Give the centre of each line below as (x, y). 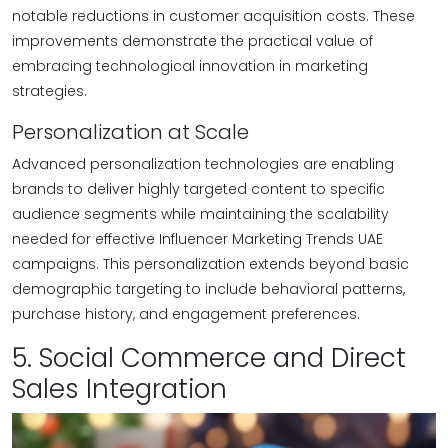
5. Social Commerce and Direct (209, 358)
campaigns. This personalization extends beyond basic (210, 264)
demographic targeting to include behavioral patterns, (208, 289)
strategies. (49, 91)
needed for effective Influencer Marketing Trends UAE (197, 239)
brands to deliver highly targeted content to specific (198, 189)
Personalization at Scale (130, 132)
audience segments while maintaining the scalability (200, 214)
